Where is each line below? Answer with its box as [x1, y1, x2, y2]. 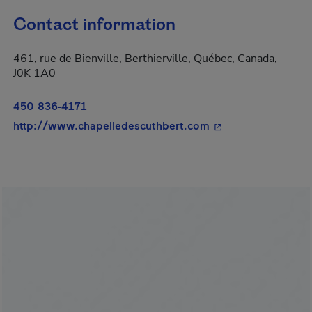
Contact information [13, 13, 175, 37]
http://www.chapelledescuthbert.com [13, 118, 210, 132]
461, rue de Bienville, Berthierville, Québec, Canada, [13, 51, 277, 66]
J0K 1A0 [13, 65, 56, 81]
